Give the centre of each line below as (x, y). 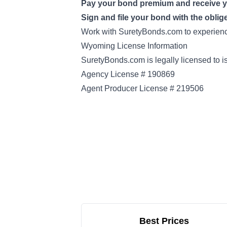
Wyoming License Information (134, 46)
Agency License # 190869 (128, 74)
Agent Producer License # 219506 (142, 88)
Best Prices (164, 221)
